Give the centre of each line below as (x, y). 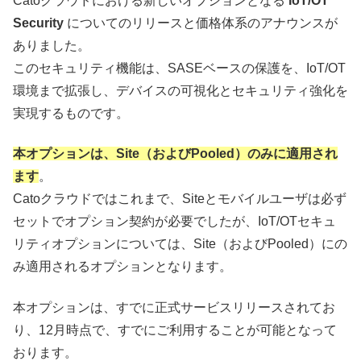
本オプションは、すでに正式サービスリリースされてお (174, 307)
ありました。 (52, 45)
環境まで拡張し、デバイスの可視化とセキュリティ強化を (180, 90)
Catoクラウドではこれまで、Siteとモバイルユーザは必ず (180, 199)
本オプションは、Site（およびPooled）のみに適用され (175, 154)
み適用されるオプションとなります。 (122, 267)
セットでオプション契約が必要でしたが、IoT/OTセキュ (174, 222)
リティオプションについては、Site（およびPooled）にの (180, 244)
